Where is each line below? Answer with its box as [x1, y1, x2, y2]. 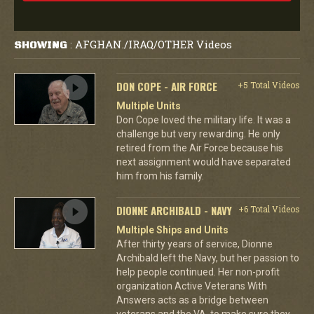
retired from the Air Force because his [116, 142, 283, 153]
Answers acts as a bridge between [116, 294, 268, 306]
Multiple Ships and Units [116, 224, 228, 235]
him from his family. [116, 170, 204, 182]
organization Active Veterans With [116, 280, 267, 292]
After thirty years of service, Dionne [116, 238, 273, 250]
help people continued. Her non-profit [116, 266, 280, 278]
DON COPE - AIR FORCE [116, 78, 217, 94]
